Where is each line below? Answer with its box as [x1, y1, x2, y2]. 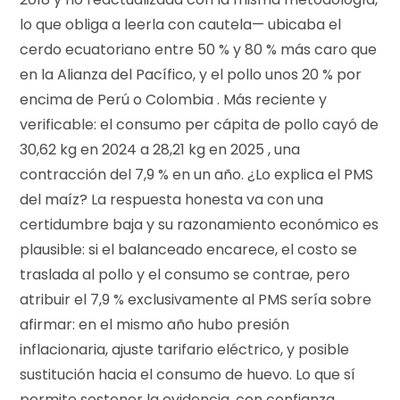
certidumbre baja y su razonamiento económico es [20, 213, 379, 235]
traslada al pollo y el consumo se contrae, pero [20, 263, 351, 285]
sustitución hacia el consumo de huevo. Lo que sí [20, 363, 356, 385]
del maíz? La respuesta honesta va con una [20, 188, 324, 210]
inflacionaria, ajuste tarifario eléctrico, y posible [20, 338, 350, 360]
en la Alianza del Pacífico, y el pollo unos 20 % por [20, 63, 362, 85]
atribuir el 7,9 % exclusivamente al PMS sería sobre [20, 288, 372, 310]
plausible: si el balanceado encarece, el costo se [20, 238, 358, 260]
